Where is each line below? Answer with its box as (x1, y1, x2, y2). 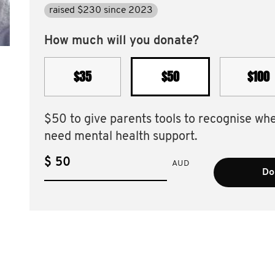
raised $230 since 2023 (49, 6, 153, 15)
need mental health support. (44, 131, 198, 143)
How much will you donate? (44, 35, 199, 47)
